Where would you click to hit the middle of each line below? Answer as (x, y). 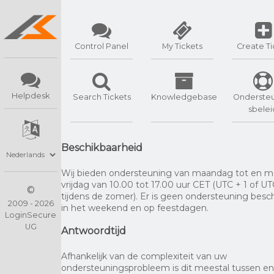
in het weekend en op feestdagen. (135, 208)
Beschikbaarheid (102, 148)
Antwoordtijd (94, 231)
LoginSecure (31, 215)
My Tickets (182, 46)
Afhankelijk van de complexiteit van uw (144, 256)
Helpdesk (31, 96)
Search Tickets (102, 97)
